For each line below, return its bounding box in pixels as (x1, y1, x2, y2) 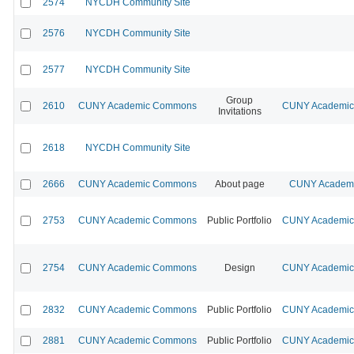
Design (224, 262, 255, 273)
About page (214, 178, 265, 190)
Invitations (217, 105, 262, 117)
